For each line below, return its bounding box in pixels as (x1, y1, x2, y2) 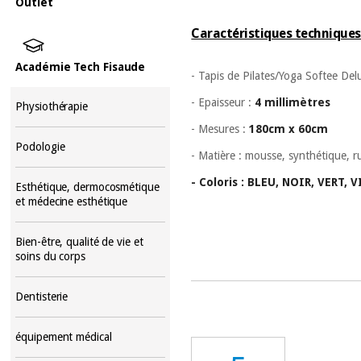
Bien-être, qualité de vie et (15, 234, 143, 248)
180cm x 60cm (249, 122, 329, 135)
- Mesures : (191, 122, 250, 135)
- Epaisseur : (191, 95, 255, 109)
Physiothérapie (15, 99, 88, 113)
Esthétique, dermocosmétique (15, 180, 160, 193)
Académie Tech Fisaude (15, 60, 146, 73)
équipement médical (15, 330, 112, 343)
